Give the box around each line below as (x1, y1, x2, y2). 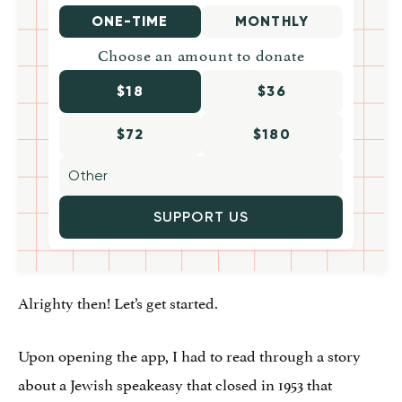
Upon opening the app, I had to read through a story (18, 342, 361, 366)
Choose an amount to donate (97, 41, 305, 66)
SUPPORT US (153, 207, 249, 225)
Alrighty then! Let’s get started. (18, 289, 218, 313)
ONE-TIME (91, 12, 170, 30)
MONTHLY (234, 12, 310, 30)
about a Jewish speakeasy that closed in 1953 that (18, 371, 332, 395)
